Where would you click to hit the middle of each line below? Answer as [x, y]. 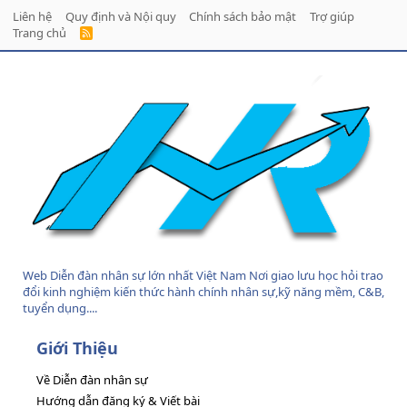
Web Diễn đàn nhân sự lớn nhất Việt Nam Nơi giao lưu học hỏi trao [203, 276]
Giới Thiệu [77, 348]
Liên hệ [32, 17]
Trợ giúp [332, 17]
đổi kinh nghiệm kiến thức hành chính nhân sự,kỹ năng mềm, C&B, [203, 292]
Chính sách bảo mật [243, 17]
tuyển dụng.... [60, 308]
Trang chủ [40, 33]
